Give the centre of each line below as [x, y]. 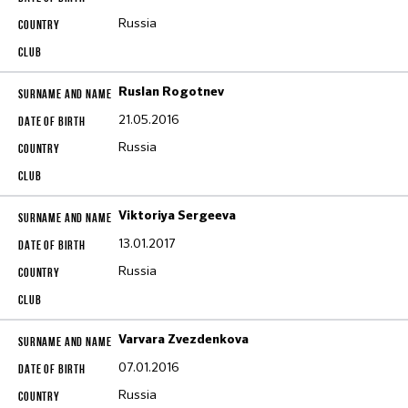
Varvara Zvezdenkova [184, 340]
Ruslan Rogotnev [171, 92]
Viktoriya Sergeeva [177, 216]
